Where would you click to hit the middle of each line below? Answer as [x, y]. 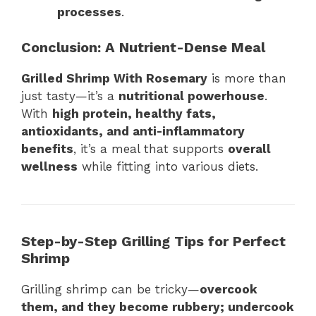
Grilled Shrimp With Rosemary [114, 79]
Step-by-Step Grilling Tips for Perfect [153, 242]
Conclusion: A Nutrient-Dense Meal [143, 48]
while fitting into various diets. [168, 167]
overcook [229, 290]
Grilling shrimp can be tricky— [110, 290]
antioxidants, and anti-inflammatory [133, 132]
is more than [247, 79]
